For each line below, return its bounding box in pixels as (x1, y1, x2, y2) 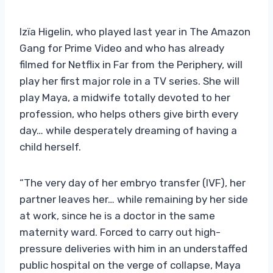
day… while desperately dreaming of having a (19, 124, 237, 136)
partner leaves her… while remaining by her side (19, 193, 248, 205)
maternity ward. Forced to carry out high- (19, 225, 221, 238)
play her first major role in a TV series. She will (19, 74, 239, 87)
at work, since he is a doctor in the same (19, 209, 215, 222)
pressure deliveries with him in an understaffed (19, 242, 247, 255)
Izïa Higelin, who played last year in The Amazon (19, 25, 250, 38)
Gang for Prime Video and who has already (19, 41, 224, 54)
